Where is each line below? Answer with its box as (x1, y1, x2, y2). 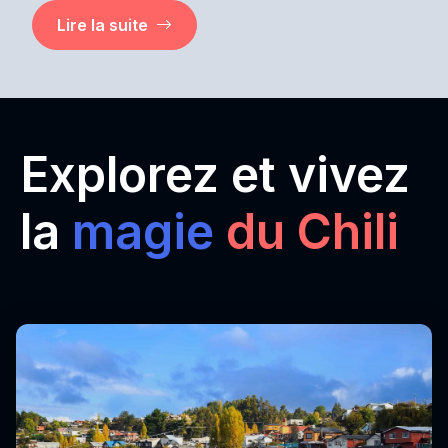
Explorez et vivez (20, 145, 410, 204)
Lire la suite (57, 15, 148, 35)
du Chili (226, 202, 399, 261)
